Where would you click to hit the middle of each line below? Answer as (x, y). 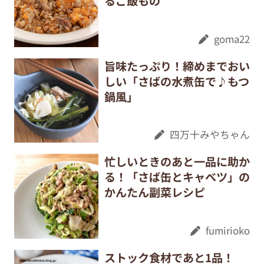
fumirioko (228, 230)
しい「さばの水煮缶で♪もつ (176, 81)
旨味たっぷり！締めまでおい (177, 66)
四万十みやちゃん (210, 135)
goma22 (232, 39)
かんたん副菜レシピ (154, 192)
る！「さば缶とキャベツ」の (177, 177)
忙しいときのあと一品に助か (177, 162)
